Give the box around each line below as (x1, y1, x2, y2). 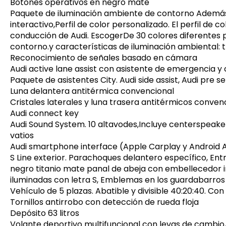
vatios (10, 130, 34, 142)
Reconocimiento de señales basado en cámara (10, 52, 197, 64)
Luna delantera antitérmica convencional (10, 85, 174, 97)
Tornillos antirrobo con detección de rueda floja (10, 196, 199, 208)
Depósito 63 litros (10, 207, 79, 219)
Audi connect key (10, 107, 79, 120)
